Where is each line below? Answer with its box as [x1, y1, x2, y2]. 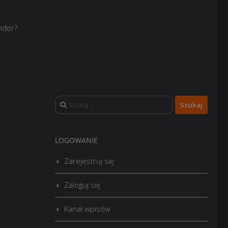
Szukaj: [54, 96, 78, 106]
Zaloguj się [64, 180, 100, 190]
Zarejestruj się [64, 156, 114, 166]
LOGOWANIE [55, 135, 98, 145]
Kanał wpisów [64, 204, 110, 214]
